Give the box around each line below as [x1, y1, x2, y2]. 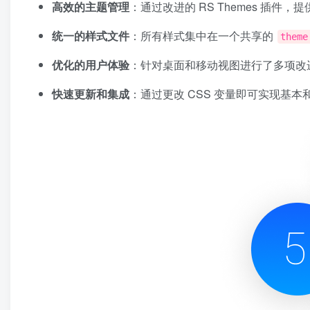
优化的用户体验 [52, 57, 129, 73]
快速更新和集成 [52, 86, 129, 102]
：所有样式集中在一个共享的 [129, 28, 276, 44]
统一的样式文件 [52, 28, 129, 44]
